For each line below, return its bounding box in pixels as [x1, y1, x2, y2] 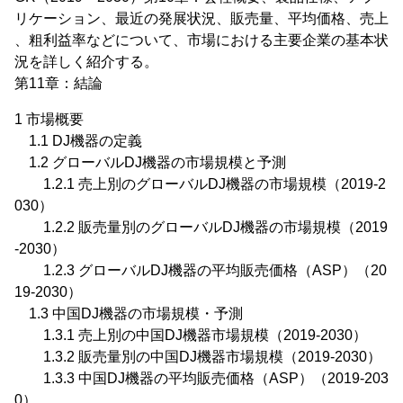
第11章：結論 [14, 76, 103, 91]
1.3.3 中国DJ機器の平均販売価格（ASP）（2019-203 [14, 371, 389, 386]
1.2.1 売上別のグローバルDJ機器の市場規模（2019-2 [14, 176, 386, 192]
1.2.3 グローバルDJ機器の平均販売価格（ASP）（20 [14, 263, 387, 278]
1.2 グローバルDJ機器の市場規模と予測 [14, 155, 286, 170]
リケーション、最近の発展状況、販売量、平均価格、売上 [14, 11, 389, 26]
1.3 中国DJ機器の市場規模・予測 [14, 306, 243, 321]
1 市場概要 [14, 112, 84, 127]
